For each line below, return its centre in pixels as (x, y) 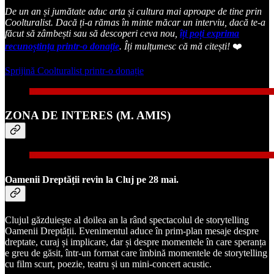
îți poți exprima (209, 33)
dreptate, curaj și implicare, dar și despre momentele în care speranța (135, 242)
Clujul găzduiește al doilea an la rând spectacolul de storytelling (127, 220)
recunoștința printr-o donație (62, 46)
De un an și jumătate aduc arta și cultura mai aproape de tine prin (133, 11)
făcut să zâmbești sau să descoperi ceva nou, (91, 33)
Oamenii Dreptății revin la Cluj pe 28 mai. (92, 179)
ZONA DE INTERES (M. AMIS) (88, 115)
